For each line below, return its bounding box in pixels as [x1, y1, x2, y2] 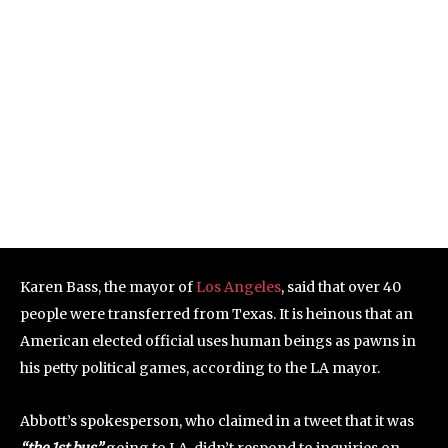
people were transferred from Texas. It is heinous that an [20, 304, 413, 323]
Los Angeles [196, 277, 281, 296]
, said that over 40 [281, 277, 401, 296]
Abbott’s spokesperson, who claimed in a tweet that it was [20, 411, 414, 430]
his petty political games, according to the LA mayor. [20, 358, 380, 377]
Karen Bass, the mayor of [20, 277, 196, 296]
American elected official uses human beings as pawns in [20, 331, 416, 350]
